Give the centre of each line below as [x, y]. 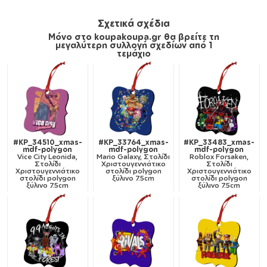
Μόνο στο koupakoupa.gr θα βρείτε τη [133, 37]
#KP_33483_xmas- [219, 142]
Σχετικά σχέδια [133, 24]
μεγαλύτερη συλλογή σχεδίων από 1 [133, 45]
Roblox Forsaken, [219, 157]
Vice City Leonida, [48, 157]
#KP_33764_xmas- [133, 142]
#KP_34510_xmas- [47, 142]
